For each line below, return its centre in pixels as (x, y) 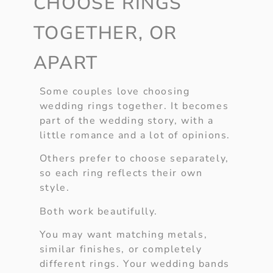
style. (55, 188)
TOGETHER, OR (105, 33)
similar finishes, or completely (121, 249)
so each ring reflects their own (121, 173)
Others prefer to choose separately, (134, 159)
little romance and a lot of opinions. (135, 135)
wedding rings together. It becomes (134, 106)
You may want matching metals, (123, 234)
